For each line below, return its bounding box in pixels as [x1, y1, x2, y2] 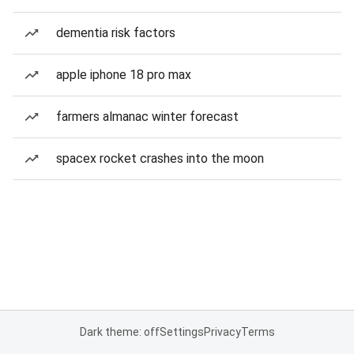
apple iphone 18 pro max [56, 67, 191, 82]
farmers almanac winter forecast [56, 109, 239, 124]
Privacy [203, 326, 241, 338]
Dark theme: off [79, 326, 160, 338]
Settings [159, 326, 204, 338]
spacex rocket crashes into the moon [56, 151, 264, 166]
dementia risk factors [56, 25, 175, 40]
